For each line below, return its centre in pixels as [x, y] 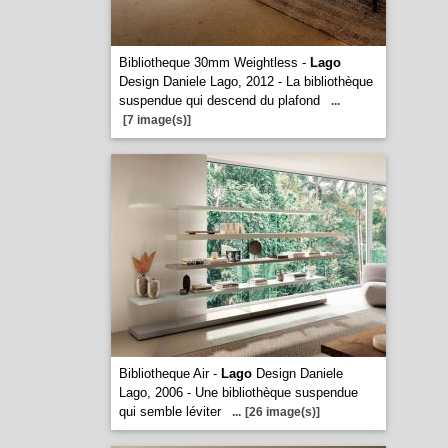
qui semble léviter [169, 411]
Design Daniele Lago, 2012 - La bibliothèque [245, 81]
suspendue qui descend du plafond [219, 100]
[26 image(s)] [282, 412]
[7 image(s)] [156, 120]
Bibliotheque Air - [169, 373]
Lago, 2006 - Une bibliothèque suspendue [238, 392]
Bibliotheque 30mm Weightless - [214, 62]
